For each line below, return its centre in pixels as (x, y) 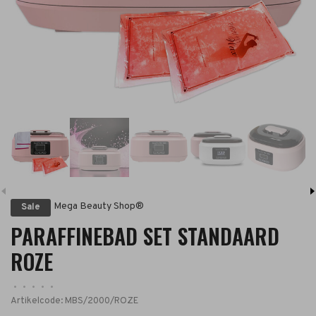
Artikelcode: (37, 301)
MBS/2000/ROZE (101, 301)
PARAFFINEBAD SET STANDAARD (145, 236)
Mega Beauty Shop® (99, 207)
